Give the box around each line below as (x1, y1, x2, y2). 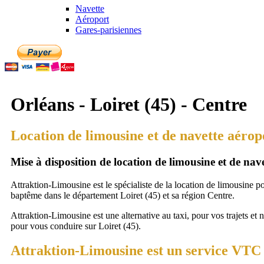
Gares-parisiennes (75, 25, 141, 35)
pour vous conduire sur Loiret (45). (11, 220, 141, 231)
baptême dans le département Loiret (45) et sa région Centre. (11, 190, 235, 200)
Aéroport (75, 14, 109, 25)
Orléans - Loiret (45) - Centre (11, 93, 247, 115)
